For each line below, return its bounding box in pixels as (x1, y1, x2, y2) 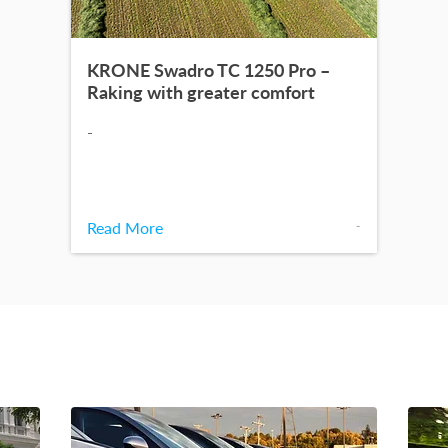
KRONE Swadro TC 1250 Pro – (87, 59, 330, 82)
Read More (87, 218, 163, 238)
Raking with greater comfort (87, 81, 319, 104)
